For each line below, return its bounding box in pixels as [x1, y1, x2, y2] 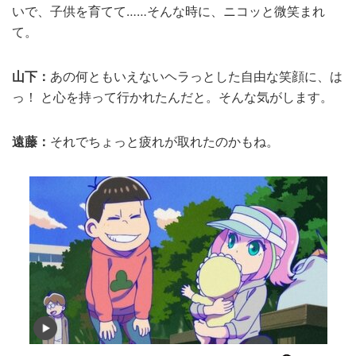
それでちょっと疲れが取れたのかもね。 [50, 133, 279, 149]
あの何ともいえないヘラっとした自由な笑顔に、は [50, 68, 342, 84]
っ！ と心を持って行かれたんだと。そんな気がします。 [12, 89, 333, 105]
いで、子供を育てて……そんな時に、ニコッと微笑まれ [12, 3, 325, 19]
